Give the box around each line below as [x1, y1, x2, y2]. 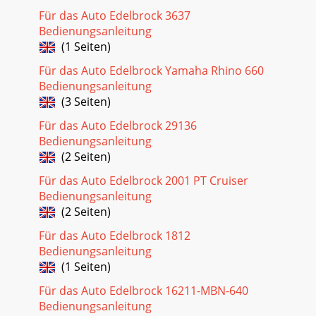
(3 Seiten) [56, 93, 111, 109]
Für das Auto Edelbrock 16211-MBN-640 [39, 282, 248, 298]
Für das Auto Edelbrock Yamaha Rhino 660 [39, 62, 264, 78]
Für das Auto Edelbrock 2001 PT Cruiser [39, 172, 248, 188]
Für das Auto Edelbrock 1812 [39, 227, 190, 243]
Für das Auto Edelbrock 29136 [39, 117, 197, 133]
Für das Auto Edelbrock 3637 [39, 7, 190, 23]
